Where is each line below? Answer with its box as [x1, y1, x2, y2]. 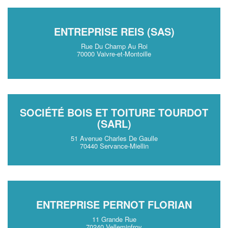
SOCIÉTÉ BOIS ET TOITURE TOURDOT [20, 105, 208, 120]
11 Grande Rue [92, 214, 136, 224]
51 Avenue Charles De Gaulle [70, 133, 158, 143]
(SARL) [97, 116, 131, 131]
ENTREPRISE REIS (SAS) [53, 24, 175, 39]
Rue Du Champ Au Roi [80, 41, 148, 51]
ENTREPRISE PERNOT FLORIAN [36, 197, 192, 212]
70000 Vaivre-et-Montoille [77, 49, 151, 59]
